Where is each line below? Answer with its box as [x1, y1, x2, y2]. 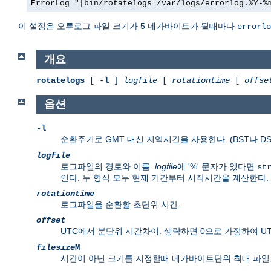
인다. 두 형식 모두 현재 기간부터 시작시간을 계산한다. [60, 173, 269, 183]
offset [36, 215, 65, 226]
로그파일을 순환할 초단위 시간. [60, 200, 180, 210]
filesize [36, 243, 75, 253]
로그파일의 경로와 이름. [60, 162, 155, 172]
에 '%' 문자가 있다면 [177, 162, 257, 172]
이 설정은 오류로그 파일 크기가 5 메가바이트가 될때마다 [18, 21, 237, 31]
